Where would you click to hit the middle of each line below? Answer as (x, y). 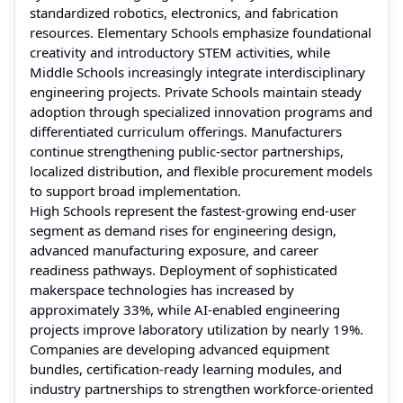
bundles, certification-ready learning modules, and (186, 368)
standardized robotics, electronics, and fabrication (184, 12)
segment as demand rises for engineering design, (183, 230)
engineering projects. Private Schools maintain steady (196, 91)
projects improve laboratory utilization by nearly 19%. (197, 329)
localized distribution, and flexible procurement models (201, 170)
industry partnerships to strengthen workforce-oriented (201, 388)
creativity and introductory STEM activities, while (180, 52)
